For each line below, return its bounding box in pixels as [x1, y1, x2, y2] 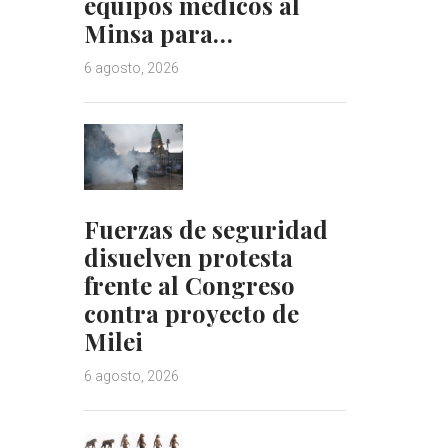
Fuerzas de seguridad [83, 212, 328, 245]
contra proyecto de [83, 296, 299, 329]
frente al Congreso [83, 268, 295, 301]
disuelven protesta [83, 240, 293, 273]
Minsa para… [83, 16, 233, 49]
